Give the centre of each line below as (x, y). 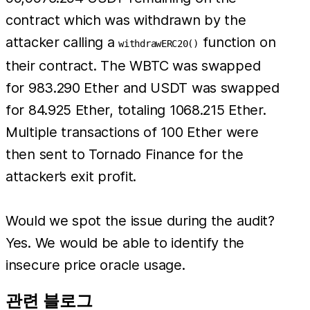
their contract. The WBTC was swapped (133, 66)
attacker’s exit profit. (71, 177)
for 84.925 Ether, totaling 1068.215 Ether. (136, 110)
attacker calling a (62, 43)
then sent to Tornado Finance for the (125, 155)
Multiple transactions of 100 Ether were (132, 133)
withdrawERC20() (158, 44)
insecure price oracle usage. (95, 265)
